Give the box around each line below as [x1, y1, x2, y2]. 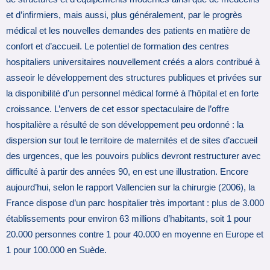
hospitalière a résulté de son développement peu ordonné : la [6, 120, 243, 130]
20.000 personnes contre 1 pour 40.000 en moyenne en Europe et [6, 230, 263, 240]
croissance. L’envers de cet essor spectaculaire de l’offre [6, 104, 229, 115]
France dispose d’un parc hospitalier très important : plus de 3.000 [6, 198, 264, 209]
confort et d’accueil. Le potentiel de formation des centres [6, 42, 229, 52]
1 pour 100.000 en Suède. [6, 245, 107, 256]
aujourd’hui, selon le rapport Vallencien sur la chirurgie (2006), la [6, 183, 255, 193]
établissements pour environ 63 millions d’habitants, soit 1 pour [6, 214, 251, 224]
